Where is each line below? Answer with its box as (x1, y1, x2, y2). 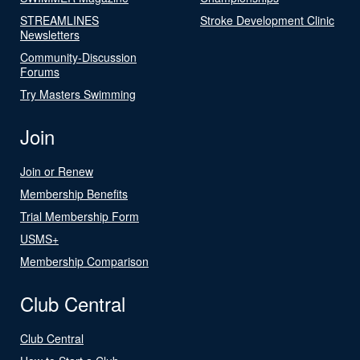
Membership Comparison (20, 252, 149, 269)
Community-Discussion (20, 48, 137, 65)
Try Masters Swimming (20, 85, 136, 102)
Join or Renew (20, 162, 93, 179)
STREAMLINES (20, 11, 99, 28)
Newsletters (20, 26, 80, 43)
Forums (20, 63, 59, 80)
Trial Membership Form (20, 207, 139, 224)
